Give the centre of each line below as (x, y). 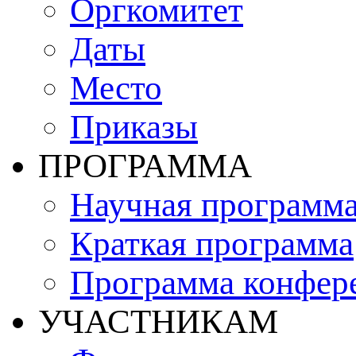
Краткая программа (212, 244)
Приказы (134, 127)
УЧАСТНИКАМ (158, 322)
